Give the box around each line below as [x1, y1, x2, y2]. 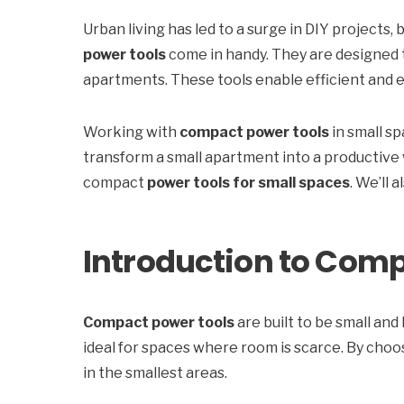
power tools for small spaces [147, 174, 350, 191]
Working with [83, 124, 179, 141]
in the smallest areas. [83, 364, 227, 381]
